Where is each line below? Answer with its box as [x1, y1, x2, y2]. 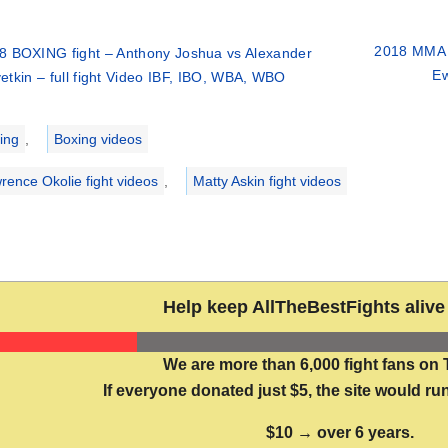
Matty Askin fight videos [192, 172, 341, 189]
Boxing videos [53, 130, 142, 147]
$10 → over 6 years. [266, 423, 414, 441]
